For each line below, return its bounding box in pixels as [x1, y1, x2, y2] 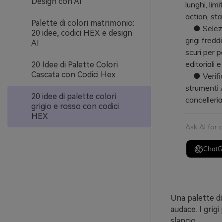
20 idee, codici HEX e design [31, 28, 132, 38]
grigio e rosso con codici [31, 102, 119, 111]
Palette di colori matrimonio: [31, 18, 134, 28]
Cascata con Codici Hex [31, 70, 115, 79]
